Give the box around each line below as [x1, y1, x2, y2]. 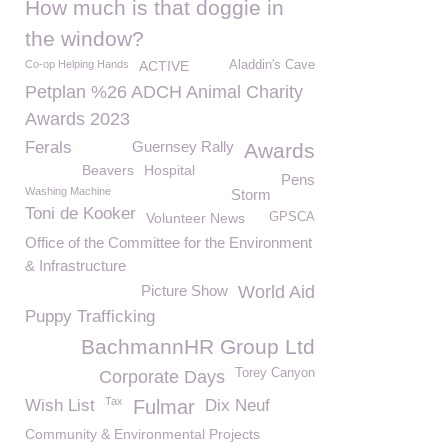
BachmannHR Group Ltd [81, 335, 315, 358]
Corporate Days [99, 367, 225, 387]
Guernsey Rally [132, 138, 234, 155]
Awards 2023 [25, 109, 130, 129]
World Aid [238, 282, 315, 302]
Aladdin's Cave [229, 58, 315, 72]
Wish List [25, 396, 95, 415]
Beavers [82, 162, 134, 178]
